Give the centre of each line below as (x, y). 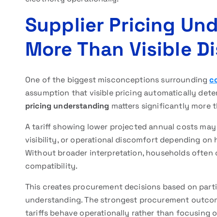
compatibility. (52, 166)
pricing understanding (67, 106)
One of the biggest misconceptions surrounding (117, 80)
